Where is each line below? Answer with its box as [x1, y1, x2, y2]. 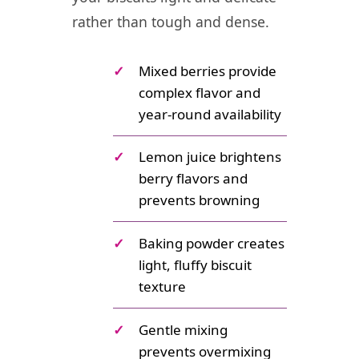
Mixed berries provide [139, 61, 276, 80]
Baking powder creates [139, 233, 284, 252]
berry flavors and [139, 169, 248, 188]
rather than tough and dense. [72, 11, 269, 31]
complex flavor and [139, 83, 260, 102]
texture [139, 276, 186, 296]
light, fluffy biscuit [139, 255, 252, 274]
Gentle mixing [139, 320, 228, 339]
